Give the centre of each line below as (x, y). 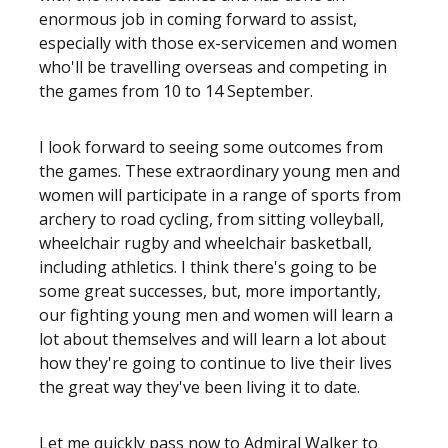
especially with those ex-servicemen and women (218, 43)
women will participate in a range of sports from (220, 195)
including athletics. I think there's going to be (208, 267)
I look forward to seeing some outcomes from (211, 147)
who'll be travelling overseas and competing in (213, 67)
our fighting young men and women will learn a (216, 315)
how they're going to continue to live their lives (215, 363)
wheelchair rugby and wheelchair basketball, (205, 243)
